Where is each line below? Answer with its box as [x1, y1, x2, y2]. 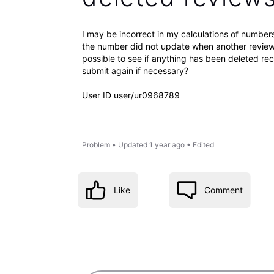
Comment [204, 184, 243, 195]
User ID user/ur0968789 [82, 89, 180, 100]
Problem [82, 140, 111, 150]
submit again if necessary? [82, 65, 189, 76]
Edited [193, 140, 215, 150]
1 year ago [149, 140, 185, 150]
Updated [118, 140, 148, 150]
